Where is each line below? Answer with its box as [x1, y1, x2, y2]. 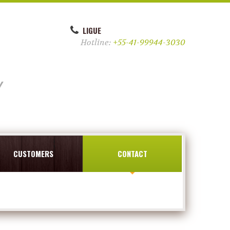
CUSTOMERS [13, 148, 53, 159]
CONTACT [117, 148, 147, 159]
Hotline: [81, 37, 113, 48]
